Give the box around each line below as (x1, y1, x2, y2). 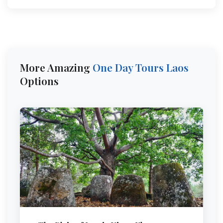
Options (20, 74, 59, 88)
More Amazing (20, 60, 93, 74)
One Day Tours (93, 60, 164, 74)
